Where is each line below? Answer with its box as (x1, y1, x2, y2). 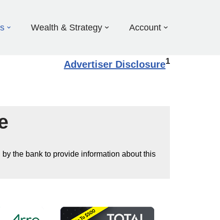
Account (129, 23, 162, 33)
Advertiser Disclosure (64, 58, 165, 70)
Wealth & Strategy (31, 23, 103, 33)
